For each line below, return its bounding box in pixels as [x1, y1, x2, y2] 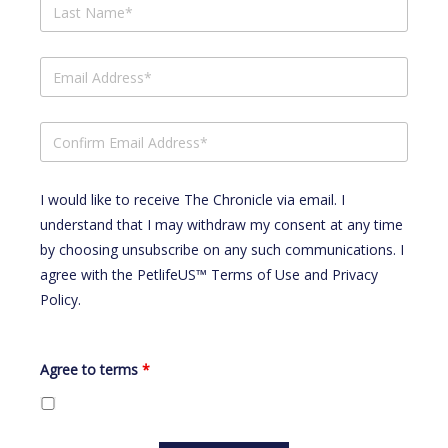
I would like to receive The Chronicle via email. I [40, 190, 345, 210]
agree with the [40, 265, 137, 285]
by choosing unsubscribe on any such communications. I [40, 240, 404, 260]
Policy [40, 290, 78, 310]
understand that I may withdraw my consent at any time [40, 215, 403, 235]
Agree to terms [40, 360, 142, 380]
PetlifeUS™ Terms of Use [137, 265, 300, 285]
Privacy [332, 265, 378, 285]
